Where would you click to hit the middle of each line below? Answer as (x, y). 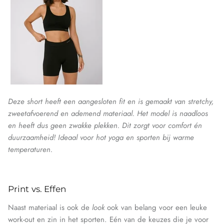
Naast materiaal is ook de (50, 207)
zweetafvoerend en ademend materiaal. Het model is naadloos (108, 114)
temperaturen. (30, 150)
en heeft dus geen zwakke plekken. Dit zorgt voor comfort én (105, 126)
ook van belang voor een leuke (156, 207)
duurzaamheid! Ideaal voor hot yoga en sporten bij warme (101, 138)
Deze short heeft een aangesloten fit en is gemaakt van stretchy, (111, 102)
